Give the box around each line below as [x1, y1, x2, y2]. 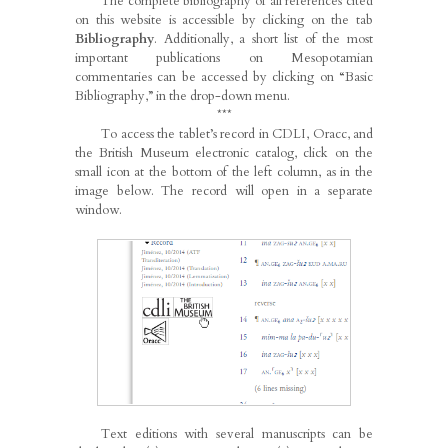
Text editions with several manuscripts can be [101, 425, 373, 444]
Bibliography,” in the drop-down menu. [75, 87, 290, 106]
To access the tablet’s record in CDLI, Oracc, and [101, 125, 373, 144]
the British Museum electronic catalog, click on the [75, 144, 373, 163]
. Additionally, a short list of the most [154, 30, 373, 49]
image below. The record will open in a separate [75, 182, 373, 201]
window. [75, 201, 122, 220]
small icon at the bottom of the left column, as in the [75, 163, 373, 182]
